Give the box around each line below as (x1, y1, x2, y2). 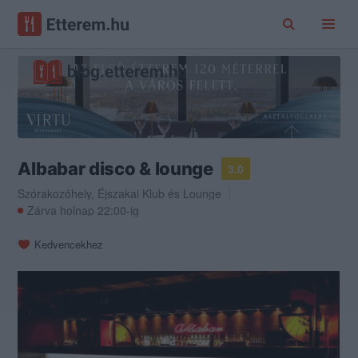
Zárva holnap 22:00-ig (27, 202, 140, 219)
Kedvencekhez (34, 237, 104, 253)
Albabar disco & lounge (18, 158, 213, 180)
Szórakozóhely (18, 185, 92, 202)
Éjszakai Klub (97, 185, 165, 202)
